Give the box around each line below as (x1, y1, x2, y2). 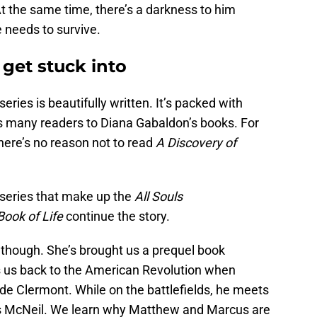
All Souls (134, 189, 183, 204)
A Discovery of (156, 135, 236, 151)
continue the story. (63, 209, 170, 224)
